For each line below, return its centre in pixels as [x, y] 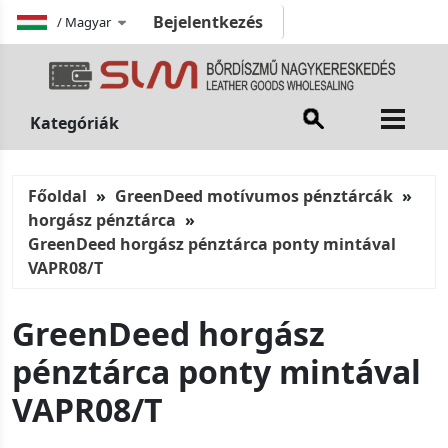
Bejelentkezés [207, 22]
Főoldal [57, 196]
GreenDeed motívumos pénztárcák [254, 196]
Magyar [88, 21]
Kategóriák [74, 123]
